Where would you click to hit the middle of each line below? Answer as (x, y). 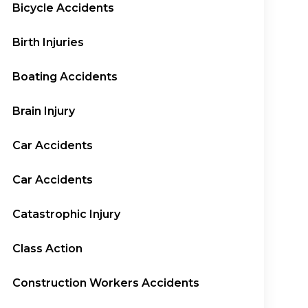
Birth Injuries (48, 42)
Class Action (48, 249)
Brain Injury (44, 111)
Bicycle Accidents (64, 8)
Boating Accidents (65, 77)
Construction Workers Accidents (106, 283)
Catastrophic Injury (67, 214)
